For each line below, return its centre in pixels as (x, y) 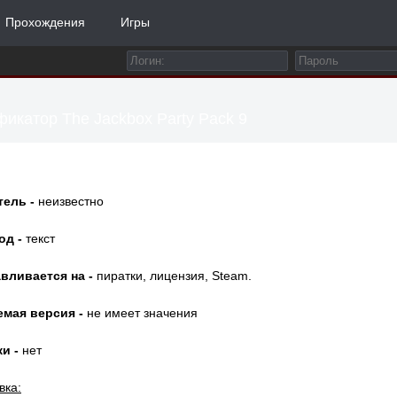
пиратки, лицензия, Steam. (172, 276)
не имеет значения (140, 313)
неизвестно (69, 201)
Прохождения (45, 22)
